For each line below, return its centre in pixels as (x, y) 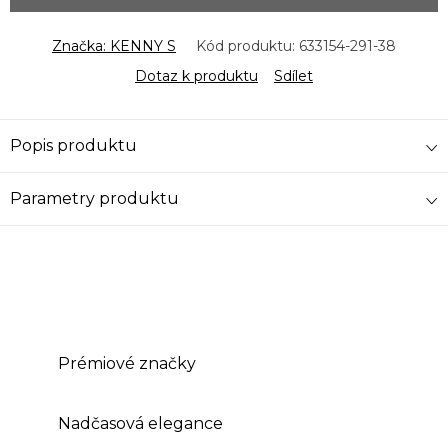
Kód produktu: (245, 45)
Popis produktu (73, 145)
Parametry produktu (94, 198)
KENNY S (143, 45)
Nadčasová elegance (140, 423)
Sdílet (293, 75)
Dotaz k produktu (196, 75)
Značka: (81, 45)
